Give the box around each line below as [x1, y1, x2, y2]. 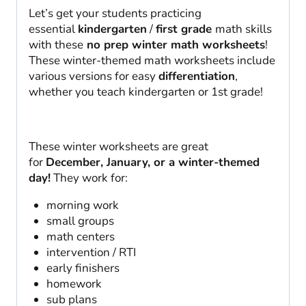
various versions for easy [29, 68, 158, 85]
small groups [46, 213, 114, 229]
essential [29, 21, 78, 38]
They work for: [51, 170, 128, 186]
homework [46, 276, 102, 292]
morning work [46, 197, 119, 214]
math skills [215, 21, 272, 38]
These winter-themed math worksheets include [29, 53, 275, 69]
